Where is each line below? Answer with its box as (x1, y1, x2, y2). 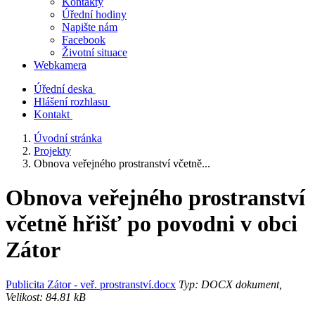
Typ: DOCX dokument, (176, 278, 282, 290)
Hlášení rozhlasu (34, 96, 108, 108)
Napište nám (62, 21, 117, 33)
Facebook (62, 34, 105, 46)
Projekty (34, 145, 71, 157)
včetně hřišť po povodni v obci (6, 211, 297, 237)
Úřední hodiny (62, 8, 127, 20)
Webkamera (34, 59, 86, 71)
